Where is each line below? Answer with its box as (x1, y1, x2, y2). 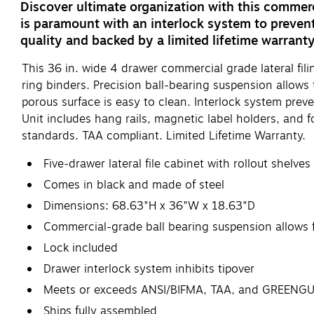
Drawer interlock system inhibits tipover (43, 260, 254, 278)
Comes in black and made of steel (43, 176, 224, 193)
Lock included (43, 239, 118, 257)
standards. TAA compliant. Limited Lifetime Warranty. (22, 127, 306, 144)
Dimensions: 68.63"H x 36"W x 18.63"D (43, 197, 255, 214)
